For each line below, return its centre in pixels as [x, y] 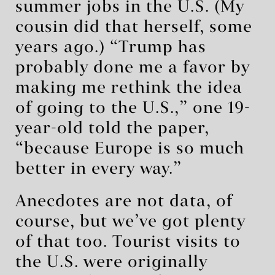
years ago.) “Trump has [111, 48]
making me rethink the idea [129, 88]
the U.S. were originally [111, 262]
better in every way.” [99, 169]
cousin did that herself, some [134, 27]
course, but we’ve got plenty [130, 222]
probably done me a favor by [133, 68]
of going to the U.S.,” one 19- [133, 108]
